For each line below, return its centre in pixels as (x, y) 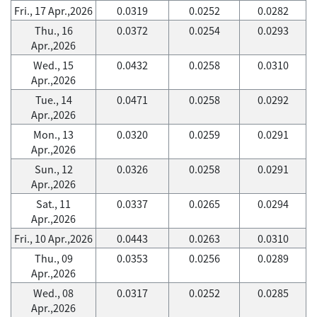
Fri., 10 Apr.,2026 (53, 238)
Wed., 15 (53, 65)
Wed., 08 (53, 293)
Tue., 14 (53, 100)
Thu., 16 (53, 30)
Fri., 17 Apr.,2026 (53, 11)
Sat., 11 (53, 204)
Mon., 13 (53, 134)
